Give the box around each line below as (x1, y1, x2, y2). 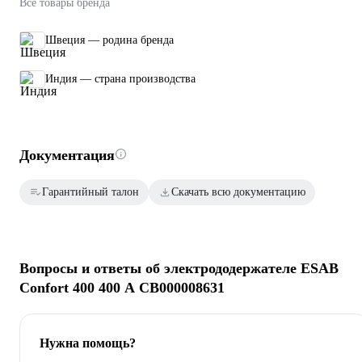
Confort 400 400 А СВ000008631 (19, 280, 225, 297)
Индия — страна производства (45, 72, 196, 85)
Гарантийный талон (42, 185, 139, 198)
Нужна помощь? (40, 336, 136, 351)
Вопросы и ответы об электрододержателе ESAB (19, 260, 339, 277)
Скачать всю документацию (171, 185, 305, 198)
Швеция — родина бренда (45, 33, 174, 46)
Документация (19, 146, 115, 163)
